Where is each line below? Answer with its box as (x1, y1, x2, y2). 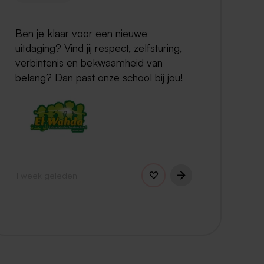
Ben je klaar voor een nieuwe (15, 26, 147, 39)
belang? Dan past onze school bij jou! (15, 70, 183, 84)
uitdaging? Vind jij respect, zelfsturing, (15, 41, 182, 54)
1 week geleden (15, 169, 77, 180)
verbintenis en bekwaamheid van (15, 55, 163, 69)
